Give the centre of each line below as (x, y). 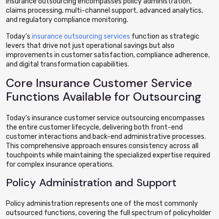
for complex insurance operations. (60, 164)
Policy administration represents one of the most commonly (102, 204)
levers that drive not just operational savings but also (90, 46)
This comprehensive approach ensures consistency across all (102, 146)
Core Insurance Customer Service (99, 83)
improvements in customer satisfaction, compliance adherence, (108, 55)
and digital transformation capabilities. (67, 64)
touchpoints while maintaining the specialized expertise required (108, 155)
